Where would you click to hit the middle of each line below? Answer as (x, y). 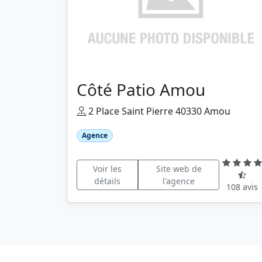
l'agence (179, 181)
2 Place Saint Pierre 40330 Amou (158, 111)
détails (107, 181)
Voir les (107, 168)
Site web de (179, 168)
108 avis (242, 187)
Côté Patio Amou (141, 89)
